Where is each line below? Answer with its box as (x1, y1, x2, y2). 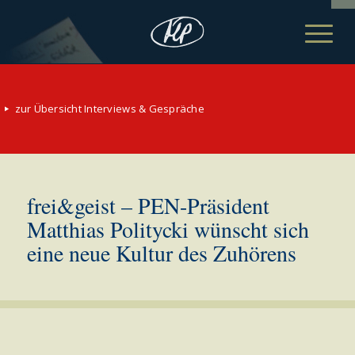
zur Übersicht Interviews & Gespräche (12, 101, 204, 116)
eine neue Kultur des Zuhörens (26, 238, 296, 268)
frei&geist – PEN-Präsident (26, 190, 269, 220)
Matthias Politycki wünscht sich (26, 214, 309, 244)
